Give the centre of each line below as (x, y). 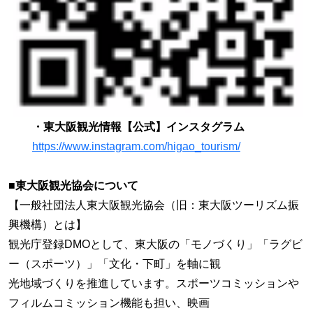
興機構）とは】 (48, 224)
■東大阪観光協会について (73, 185)
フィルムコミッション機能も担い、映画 (109, 303)
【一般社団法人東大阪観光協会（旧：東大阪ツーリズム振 (154, 205)
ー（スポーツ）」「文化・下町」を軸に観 (115, 263)
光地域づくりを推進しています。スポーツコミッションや (154, 283)
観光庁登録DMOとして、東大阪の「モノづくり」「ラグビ (155, 244)
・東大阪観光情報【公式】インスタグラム (138, 126)
